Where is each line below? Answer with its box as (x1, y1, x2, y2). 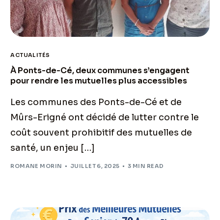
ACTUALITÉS (10, 51, 50, 58)
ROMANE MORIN (10, 163, 62, 170)
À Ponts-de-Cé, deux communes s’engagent (10, 65, 190, 76)
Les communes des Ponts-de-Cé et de (10, 96, 182, 108)
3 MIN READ (128, 163, 164, 170)
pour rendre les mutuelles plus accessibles (10, 75, 188, 86)
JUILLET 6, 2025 (70, 163, 120, 170)
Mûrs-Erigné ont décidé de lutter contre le (10, 111, 199, 123)
